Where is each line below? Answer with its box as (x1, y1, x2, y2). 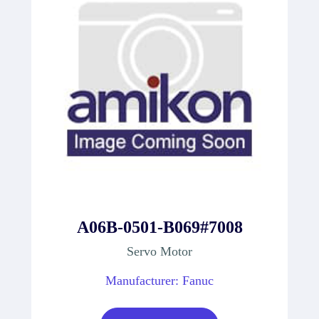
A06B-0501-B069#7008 (76, 217, 243, 236)
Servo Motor (127, 244, 192, 258)
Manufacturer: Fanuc (105, 273, 214, 288)
